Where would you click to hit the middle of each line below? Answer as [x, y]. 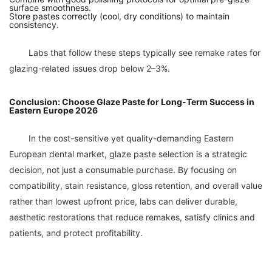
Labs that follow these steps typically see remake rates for [19, 52]
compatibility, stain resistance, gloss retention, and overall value [136, 185]
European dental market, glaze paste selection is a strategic [128, 154]
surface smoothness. [50, 7]
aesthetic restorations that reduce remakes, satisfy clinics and [132, 217]
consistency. [34, 24]
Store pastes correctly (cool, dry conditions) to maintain [119, 16]
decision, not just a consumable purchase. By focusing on [123, 169]
